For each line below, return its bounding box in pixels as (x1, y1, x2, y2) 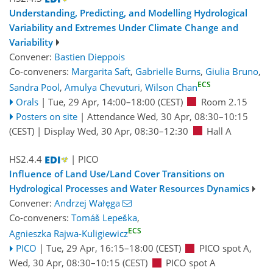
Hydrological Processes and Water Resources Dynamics (9, 182, 249, 195)
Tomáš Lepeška (71, 211, 137, 224)
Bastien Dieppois (54, 50, 125, 63)
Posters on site (15, 110, 77, 122)
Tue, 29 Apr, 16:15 (46, 242, 124, 255)
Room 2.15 (200, 95, 247, 108)
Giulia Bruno (205, 65, 258, 77)
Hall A (207, 124, 232, 137)
